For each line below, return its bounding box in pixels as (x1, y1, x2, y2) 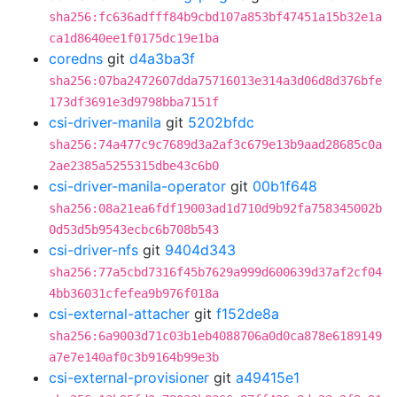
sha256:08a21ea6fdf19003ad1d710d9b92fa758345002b (49, 201, 382, 215)
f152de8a (216, 305, 279, 323)
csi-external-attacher (49, 305, 190, 323)
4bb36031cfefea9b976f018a (49, 286, 219, 300)
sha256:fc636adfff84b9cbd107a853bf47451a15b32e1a (49, 10, 382, 24)
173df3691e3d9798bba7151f (49, 95, 219, 109)
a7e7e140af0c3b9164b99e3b (49, 350, 219, 364)
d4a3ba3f (129, 50, 195, 67)
